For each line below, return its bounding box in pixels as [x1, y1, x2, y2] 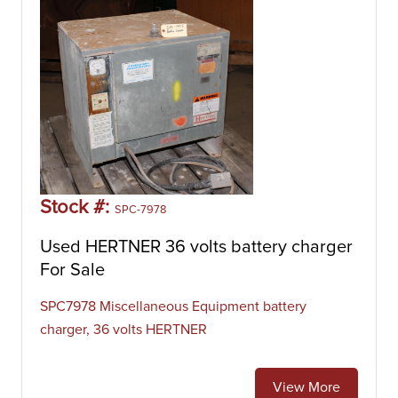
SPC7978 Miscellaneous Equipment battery [40, 299, 306, 314]
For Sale [40, 261, 105, 279]
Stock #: [40, 198, 115, 218]
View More [273, 380, 340, 394]
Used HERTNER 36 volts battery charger [40, 238, 353, 256]
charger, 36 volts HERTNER [40, 322, 207, 337]
